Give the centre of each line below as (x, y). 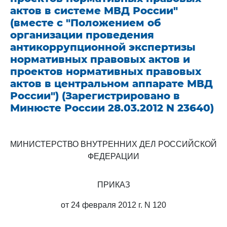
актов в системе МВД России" (94, 11)
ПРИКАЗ (113, 185)
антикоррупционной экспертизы (103, 47)
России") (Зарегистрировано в (95, 96)
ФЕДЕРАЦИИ (113, 156)
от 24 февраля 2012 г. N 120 (113, 205)
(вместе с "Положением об (86, 23)
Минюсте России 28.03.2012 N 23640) (112, 108)
